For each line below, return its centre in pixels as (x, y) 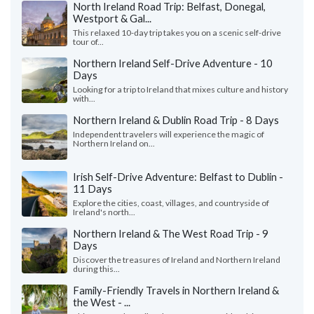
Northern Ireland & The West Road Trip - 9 (171, 234)
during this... (96, 269)
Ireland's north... (104, 212)
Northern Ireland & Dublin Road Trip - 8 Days (176, 120)
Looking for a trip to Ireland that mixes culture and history (180, 90)
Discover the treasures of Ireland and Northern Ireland (177, 260)
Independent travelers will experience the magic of (169, 135)
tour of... (88, 42)
